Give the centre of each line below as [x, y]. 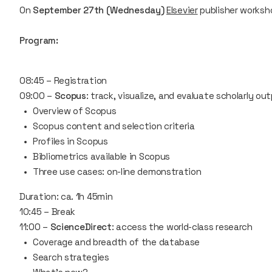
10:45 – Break [48, 212]
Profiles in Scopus [70, 141]
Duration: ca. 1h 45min [66, 196]
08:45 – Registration [63, 80]
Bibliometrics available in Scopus [102, 156]
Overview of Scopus [75, 111]
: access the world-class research [182, 227]
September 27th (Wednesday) [99, 10]
